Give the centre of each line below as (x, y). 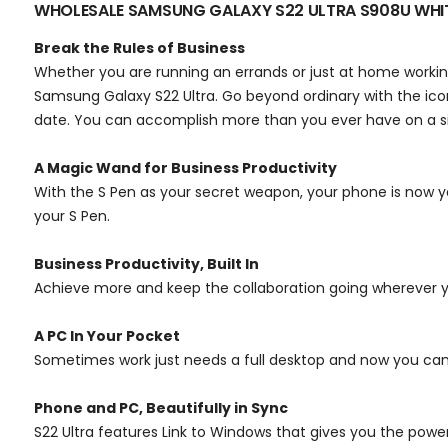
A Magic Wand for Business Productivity (185, 167)
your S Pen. (72, 215)
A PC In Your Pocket (107, 335)
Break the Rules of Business (139, 47)
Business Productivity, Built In (146, 263)
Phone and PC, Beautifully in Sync (161, 407)
